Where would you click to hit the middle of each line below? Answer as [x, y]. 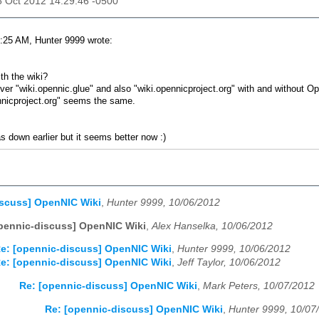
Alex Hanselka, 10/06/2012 [212, 226]
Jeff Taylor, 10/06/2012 [229, 263]
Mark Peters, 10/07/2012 [259, 286]
